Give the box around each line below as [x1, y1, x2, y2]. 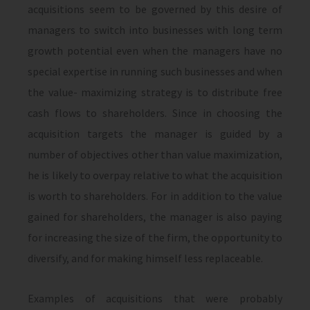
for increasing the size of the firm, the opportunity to [28, 230, 282, 244]
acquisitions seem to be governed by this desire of [28, 2, 282, 16]
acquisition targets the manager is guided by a [28, 127, 282, 140]
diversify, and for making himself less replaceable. [28, 251, 263, 265]
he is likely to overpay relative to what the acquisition [28, 168, 282, 182]
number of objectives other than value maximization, [28, 147, 282, 161]
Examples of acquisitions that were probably [28, 291, 282, 305]
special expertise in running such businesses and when [28, 64, 282, 78]
